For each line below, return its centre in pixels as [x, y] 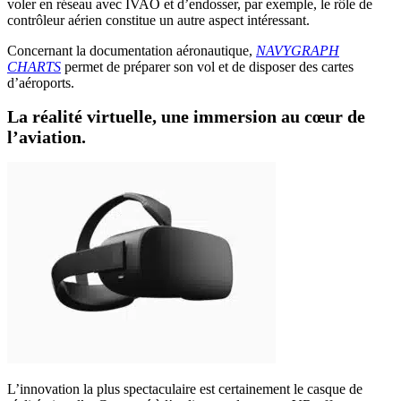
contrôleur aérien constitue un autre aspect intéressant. [158, 21]
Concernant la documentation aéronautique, [132, 51]
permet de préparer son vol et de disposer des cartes [207, 67]
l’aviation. [47, 137]
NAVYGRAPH [298, 51]
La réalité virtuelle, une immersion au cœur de [186, 116]
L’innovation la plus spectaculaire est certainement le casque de [185, 389]
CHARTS [34, 67]
